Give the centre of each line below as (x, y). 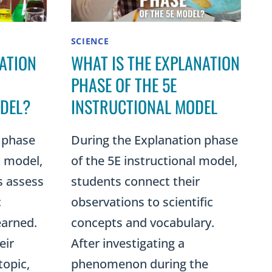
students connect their (135, 181)
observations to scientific (142, 202)
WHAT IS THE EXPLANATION (155, 63)
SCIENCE (90, 41)
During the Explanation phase (154, 140)
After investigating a (127, 243)
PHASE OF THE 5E (124, 84)
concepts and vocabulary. (142, 222)
